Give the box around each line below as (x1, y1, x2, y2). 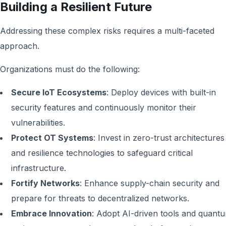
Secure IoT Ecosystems (11, 87, 106, 97)
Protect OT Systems (11, 133, 93, 143)
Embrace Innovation (11, 208, 92, 218)
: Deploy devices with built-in (106, 87, 216, 97)
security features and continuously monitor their (11, 102, 196, 112)
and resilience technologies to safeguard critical (11, 148, 193, 158)
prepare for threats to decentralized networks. (11, 193, 189, 203)
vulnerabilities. (11, 118, 65, 128)
